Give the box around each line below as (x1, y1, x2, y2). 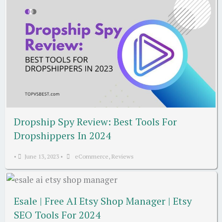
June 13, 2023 (24, 152, 59, 160)
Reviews (111, 152, 134, 160)
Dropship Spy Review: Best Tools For (14, 114, 177, 128)
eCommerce (75, 152, 109, 160)
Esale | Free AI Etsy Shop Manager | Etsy (14, 194, 192, 208)
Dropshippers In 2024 (14, 128, 111, 142)
